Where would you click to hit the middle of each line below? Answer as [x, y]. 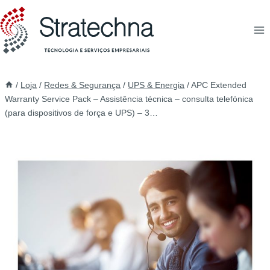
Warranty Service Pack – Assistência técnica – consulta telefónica [129, 99]
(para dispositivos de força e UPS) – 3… [81, 113]
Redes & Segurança [83, 85]
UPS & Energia [156, 85]
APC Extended [219, 85]
